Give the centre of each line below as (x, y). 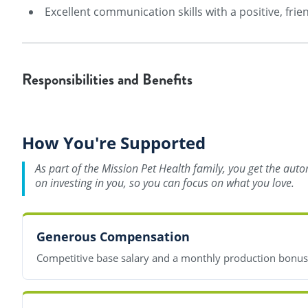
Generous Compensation (113, 236)
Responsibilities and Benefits (107, 80)
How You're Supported (114, 142)
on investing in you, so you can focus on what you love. (165, 183)
